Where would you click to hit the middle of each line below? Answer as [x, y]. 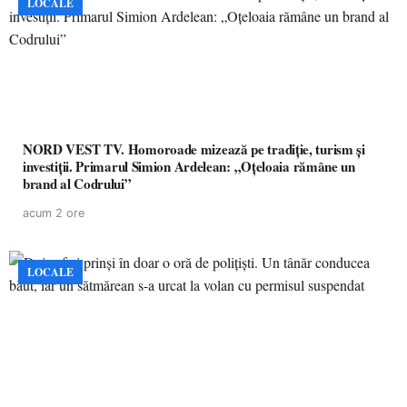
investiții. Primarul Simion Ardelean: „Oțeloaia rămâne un [50, 166]
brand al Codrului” [77, 184]
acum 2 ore [54, 213]
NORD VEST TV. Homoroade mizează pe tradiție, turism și [194, 149]
